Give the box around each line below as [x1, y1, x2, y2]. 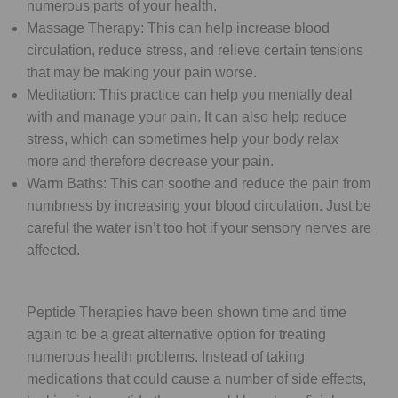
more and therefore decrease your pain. [27, 153, 274, 169]
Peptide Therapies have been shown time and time [27, 304, 346, 320]
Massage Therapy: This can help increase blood [27, 20, 330, 36]
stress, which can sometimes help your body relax [27, 131, 338, 147]
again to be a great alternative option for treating [27, 326, 326, 342]
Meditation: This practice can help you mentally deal [27, 86, 353, 102]
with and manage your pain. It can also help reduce [27, 108, 346, 124]
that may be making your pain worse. [27, 64, 257, 80]
